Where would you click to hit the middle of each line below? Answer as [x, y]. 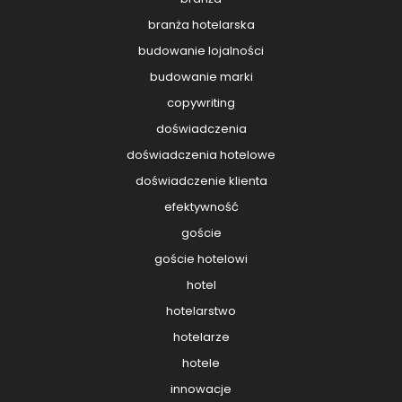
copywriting [201, 103]
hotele [201, 363]
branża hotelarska [201, 25]
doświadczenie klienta [201, 181]
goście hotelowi [201, 259]
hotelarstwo [201, 311]
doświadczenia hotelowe [201, 155]
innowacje [201, 389]
